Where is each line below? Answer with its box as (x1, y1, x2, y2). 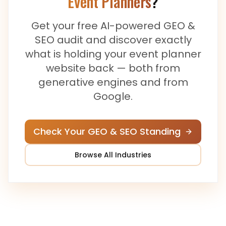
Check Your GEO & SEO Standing (33, 125, 181, 138)
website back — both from (46, 61, 180, 75)
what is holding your (25, 47, 129, 61)
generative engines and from (38, 75, 188, 89)
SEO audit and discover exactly (34, 33, 192, 47)
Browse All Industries (75, 150, 151, 160)
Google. (93, 89, 133, 103)
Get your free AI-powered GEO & (31, 19, 195, 33)
